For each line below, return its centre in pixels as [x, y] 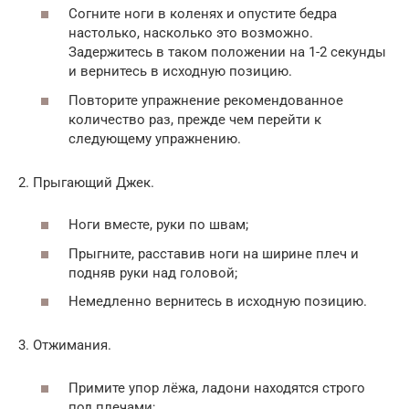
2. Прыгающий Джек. [86, 182]
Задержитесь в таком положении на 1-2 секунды [227, 52]
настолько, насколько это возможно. [191, 33]
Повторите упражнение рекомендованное [206, 100]
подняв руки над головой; [153, 273]
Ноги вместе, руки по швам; [158, 225]
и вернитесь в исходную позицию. [180, 71]
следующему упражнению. [155, 138]
